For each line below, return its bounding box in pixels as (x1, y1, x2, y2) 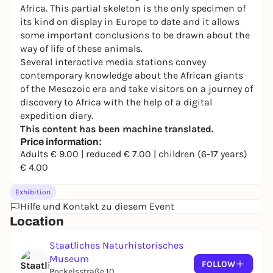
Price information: (20, 136, 102, 147)
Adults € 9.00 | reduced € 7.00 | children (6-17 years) (20, 148, 247, 160)
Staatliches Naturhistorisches (49, 239, 183, 251)
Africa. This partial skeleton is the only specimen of (20, 2, 246, 14)
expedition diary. (20, 110, 93, 121)
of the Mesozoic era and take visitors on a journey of (20, 83, 253, 94)
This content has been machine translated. (20, 123, 213, 135)
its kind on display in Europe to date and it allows (20, 16, 239, 27)
